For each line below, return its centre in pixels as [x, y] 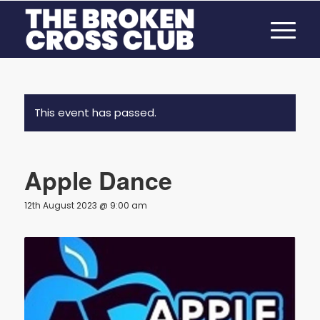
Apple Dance [98, 180]
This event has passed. [95, 112]
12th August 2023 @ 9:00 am [85, 205]
